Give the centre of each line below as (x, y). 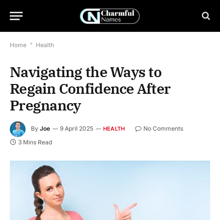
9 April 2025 (77, 129)
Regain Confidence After (90, 88)
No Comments (164, 129)
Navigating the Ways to (86, 72)
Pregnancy (45, 105)
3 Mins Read (35, 142)
